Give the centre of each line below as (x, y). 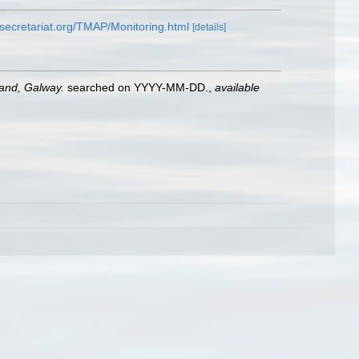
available (237, 87)
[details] (209, 27)
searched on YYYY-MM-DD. (136, 87)
